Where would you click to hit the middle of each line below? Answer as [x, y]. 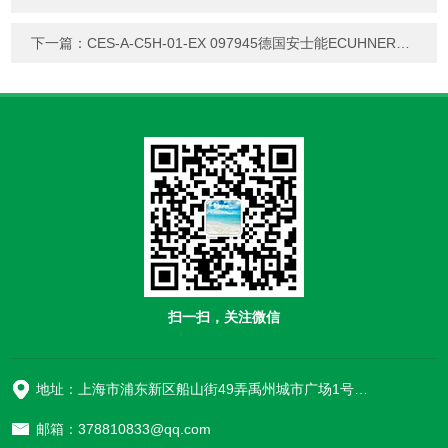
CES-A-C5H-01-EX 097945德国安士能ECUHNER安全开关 [242, 43]
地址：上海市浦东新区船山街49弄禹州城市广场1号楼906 [361, 389]
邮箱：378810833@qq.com [124, 429]
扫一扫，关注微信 [224, 317]
